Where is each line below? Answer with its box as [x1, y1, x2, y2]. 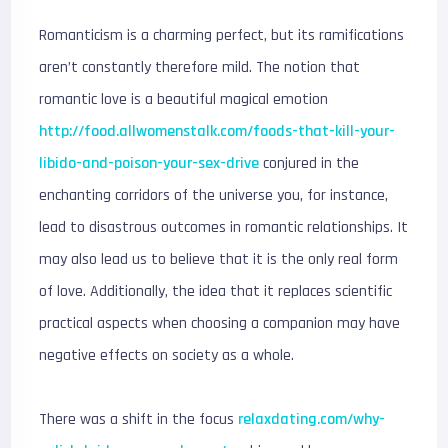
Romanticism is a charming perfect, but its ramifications [39, 25, 405, 46]
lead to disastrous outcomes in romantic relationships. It [39, 217, 409, 238]
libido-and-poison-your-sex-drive [39, 153, 260, 174]
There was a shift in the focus [39, 409, 239, 430]
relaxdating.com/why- [238, 409, 386, 430]
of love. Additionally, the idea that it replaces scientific [39, 281, 393, 302]
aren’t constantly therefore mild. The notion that [39, 57, 361, 78]
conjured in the [259, 153, 360, 174]
